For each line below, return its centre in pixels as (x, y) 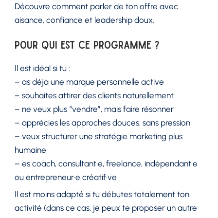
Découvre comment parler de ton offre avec (97, 7)
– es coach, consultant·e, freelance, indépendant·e (106, 164)
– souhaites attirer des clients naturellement (94, 96)
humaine (31, 150)
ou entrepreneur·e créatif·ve (66, 177)
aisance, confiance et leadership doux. (85, 20)
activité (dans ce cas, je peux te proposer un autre (106, 208)
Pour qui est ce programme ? (87, 44)
